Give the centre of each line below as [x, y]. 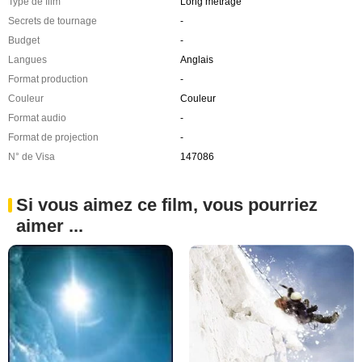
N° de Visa [32, 156]
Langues [27, 59]
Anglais [196, 59]
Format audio [37, 118]
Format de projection [53, 137]
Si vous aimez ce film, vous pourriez [167, 204]
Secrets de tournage [53, 21]
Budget [24, 40]
